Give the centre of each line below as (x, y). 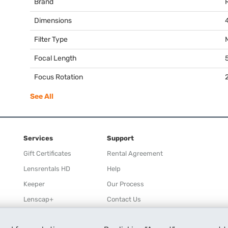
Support (120, 138)
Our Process (125, 184)
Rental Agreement (135, 153)
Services (38, 138)
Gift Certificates (47, 153)
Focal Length (55, 58)
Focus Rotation (59, 77)
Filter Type (51, 39)
